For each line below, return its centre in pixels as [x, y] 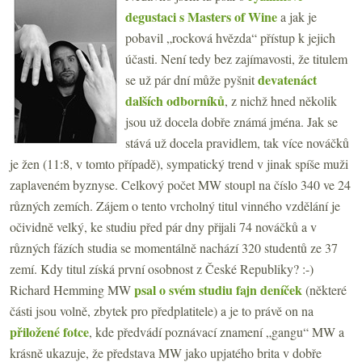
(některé [324, 289]
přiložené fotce [49, 331]
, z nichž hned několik [281, 100]
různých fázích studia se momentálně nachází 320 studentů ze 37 [174, 247]
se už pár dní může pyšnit [192, 79]
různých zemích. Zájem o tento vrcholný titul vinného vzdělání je [175, 205]
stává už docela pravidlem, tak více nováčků [237, 142]
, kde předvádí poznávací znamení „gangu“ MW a [217, 331]
